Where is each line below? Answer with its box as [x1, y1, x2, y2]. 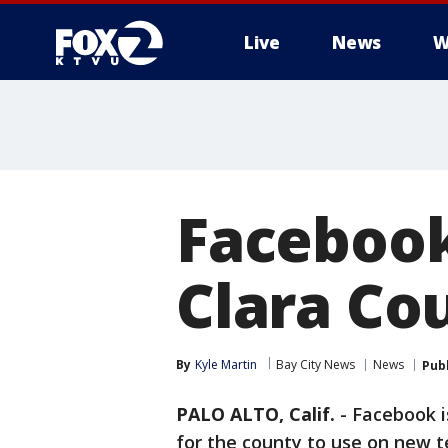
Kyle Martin [195, 356, 257, 373]
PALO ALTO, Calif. [176, 402, 335, 426]
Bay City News [276, 356, 355, 373]
